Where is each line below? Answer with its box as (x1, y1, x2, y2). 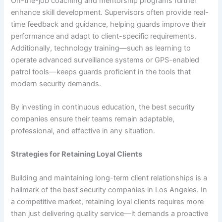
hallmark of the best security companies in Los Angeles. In (11, 185, 208, 194)
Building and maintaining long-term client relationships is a (11, 173, 208, 182)
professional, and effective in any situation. (11, 126, 156, 135)
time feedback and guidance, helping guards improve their (11, 19, 207, 29)
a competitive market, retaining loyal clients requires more (11, 197, 204, 206)
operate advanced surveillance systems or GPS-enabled (11, 55, 200, 64)
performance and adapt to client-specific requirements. (11, 31, 197, 41)
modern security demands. (11, 79, 102, 88)
